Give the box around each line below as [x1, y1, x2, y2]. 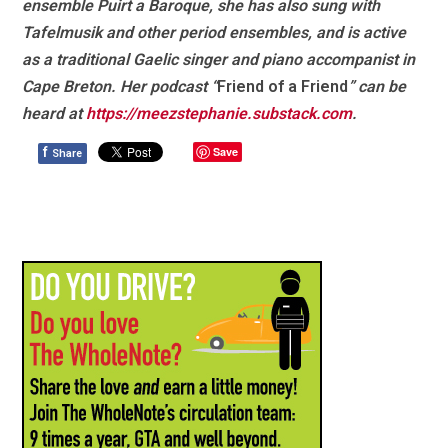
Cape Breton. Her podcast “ [22, 77, 218, 97]
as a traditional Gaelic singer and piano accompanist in [22, 50, 416, 70]
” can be [348, 77, 407, 97]
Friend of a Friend [217, 77, 349, 97]
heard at [22, 104, 87, 124]
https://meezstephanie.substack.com [86, 104, 353, 124]
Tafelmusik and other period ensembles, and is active [22, 23, 407, 43]
